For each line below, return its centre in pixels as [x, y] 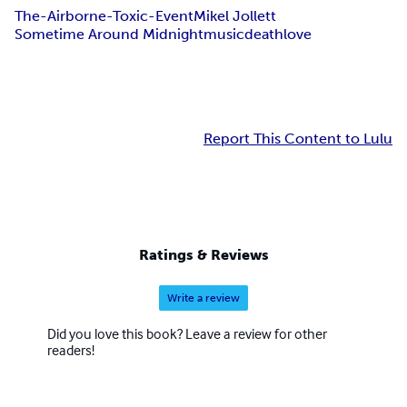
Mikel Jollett [235, 16]
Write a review [203, 298]
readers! [71, 349]
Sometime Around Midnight [109, 35]
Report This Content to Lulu [298, 139]
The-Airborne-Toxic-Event [104, 16]
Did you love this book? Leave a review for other [187, 333]
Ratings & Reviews [203, 254]
